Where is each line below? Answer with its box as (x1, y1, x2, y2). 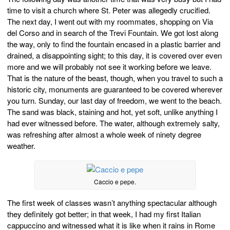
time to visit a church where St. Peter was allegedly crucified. (7, 5, 210, 16)
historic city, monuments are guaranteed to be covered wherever (7, 84, 222, 95)
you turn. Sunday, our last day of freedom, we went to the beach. (7, 95, 222, 106)
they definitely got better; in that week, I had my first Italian (7, 208, 201, 219)
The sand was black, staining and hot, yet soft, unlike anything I (7, 106, 218, 118)
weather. (7, 140, 35, 151)
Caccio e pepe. (94, 177, 136, 186)
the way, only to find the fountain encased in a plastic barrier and (7, 39, 220, 50)
